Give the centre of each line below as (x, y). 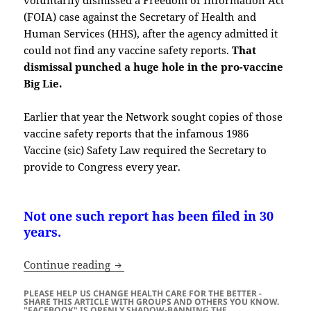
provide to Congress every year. (102, 166)
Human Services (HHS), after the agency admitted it (151, 33)
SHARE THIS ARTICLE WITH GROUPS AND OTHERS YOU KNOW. (152, 302)
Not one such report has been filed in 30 (149, 216)
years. (43, 232)
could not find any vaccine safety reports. (128, 50)
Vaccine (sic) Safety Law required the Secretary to (145, 150)
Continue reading (69, 265)
